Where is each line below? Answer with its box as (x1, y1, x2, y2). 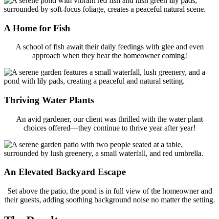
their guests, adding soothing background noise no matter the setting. (4, 196, 215, 204)
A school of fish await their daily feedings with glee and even (15, 43, 204, 51)
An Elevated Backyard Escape (4, 167, 126, 177)
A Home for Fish (4, 22, 70, 33)
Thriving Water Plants (4, 95, 94, 106)
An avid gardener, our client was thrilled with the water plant (16, 114, 203, 123)
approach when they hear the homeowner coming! (32, 51, 187, 60)
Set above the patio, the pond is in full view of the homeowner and (7, 187, 212, 196)
